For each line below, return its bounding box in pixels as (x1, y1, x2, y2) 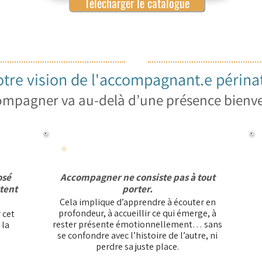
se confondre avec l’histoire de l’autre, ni (57, 229, 218, 242)
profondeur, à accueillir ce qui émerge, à (58, 207, 216, 219)
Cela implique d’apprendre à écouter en (59, 196, 216, 208)
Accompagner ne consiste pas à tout (60, 171, 215, 184)
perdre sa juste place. (96, 240, 179, 253)
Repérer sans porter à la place (71, 142, 215, 157)
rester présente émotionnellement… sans (53, 218, 222, 230)
